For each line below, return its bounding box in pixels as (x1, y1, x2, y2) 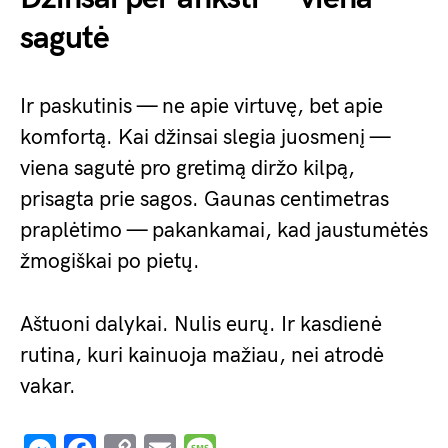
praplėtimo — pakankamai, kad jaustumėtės (20, 218, 428, 243)
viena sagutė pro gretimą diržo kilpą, (20, 156, 355, 181)
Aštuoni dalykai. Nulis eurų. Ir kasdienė (20, 312, 382, 337)
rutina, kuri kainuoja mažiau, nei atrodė (20, 343, 384, 368)
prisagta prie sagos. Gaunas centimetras (20, 187, 389, 212)
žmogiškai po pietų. (20, 249, 200, 274)
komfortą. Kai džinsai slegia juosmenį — (20, 125, 390, 150)
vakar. (20, 374, 76, 399)
